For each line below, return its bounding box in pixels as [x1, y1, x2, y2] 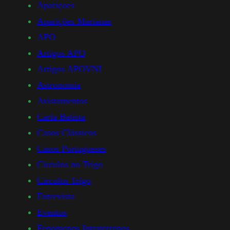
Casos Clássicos [37, 127, 97, 138]
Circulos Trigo [37, 175, 91, 186]
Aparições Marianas [37, 16, 111, 27]
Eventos [37, 207, 67, 218]
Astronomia [37, 80, 81, 90]
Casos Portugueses [37, 143, 106, 154]
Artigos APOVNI [37, 64, 102, 74]
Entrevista [37, 191, 74, 202]
